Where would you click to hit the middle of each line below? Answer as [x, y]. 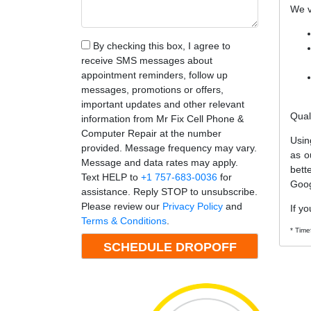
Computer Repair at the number [151, 134]
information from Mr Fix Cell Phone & [162, 119]
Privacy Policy [193, 207]
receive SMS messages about [147, 61]
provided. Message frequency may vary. [169, 148]
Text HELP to [111, 177]
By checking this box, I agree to [160, 46]
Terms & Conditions [124, 221]
